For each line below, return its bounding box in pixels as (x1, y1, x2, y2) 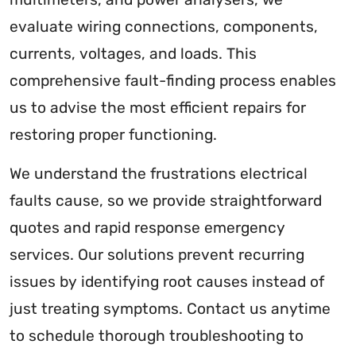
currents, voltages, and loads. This (10, 44, 257, 63)
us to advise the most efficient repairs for (10, 98, 306, 117)
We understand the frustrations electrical (10, 164, 308, 183)
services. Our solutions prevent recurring (10, 245, 304, 264)
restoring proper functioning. (10, 125, 217, 144)
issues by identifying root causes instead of (10, 272, 324, 291)
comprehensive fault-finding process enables (10, 71, 336, 90)
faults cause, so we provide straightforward (10, 191, 322, 210)
